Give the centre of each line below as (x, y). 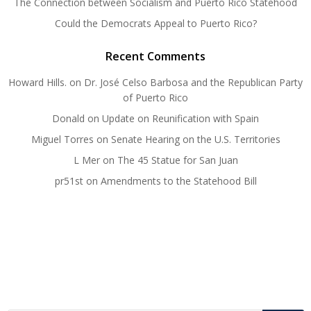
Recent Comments (155, 56)
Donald (68, 118)
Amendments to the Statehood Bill (178, 181)
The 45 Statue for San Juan (177, 160)
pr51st (69, 181)
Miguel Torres (62, 139)
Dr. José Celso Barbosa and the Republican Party (193, 82)
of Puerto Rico (155, 98)
